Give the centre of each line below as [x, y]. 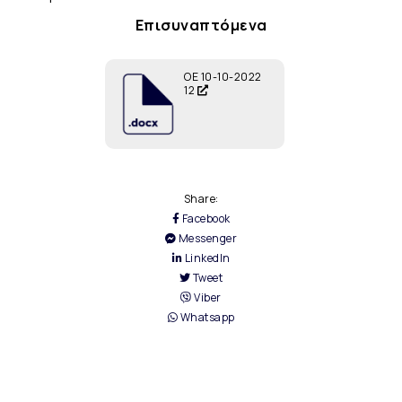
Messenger [207, 239]
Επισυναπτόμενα [201, 26]
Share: [201, 199]
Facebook [205, 219]
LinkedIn [206, 258]
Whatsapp [206, 318]
